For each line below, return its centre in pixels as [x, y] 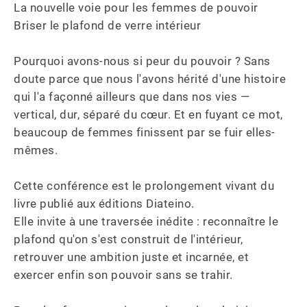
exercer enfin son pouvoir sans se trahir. [123, 275]
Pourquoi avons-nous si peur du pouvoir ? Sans [144, 61]
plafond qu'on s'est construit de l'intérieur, [130, 239]
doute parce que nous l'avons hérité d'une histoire [151, 79]
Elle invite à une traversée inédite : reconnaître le [148, 221]
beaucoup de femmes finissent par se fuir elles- [145, 132]
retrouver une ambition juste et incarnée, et [133, 257]
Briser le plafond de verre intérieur [107, 25]
